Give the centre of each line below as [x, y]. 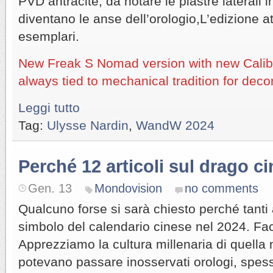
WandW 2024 [175, 125]
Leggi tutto [49, 107]
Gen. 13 [50, 188]
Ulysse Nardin [88, 125]
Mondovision [128, 188]
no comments [222, 188]
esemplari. [49, 36]
